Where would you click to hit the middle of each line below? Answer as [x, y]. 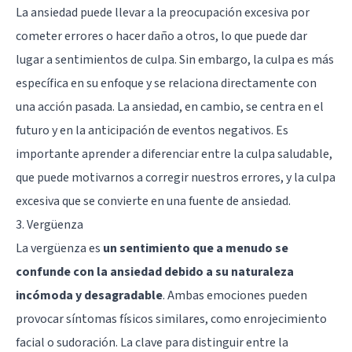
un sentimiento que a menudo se [196, 248]
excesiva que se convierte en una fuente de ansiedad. [153, 201]
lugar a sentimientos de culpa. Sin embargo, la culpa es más [175, 59]
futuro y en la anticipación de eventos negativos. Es [152, 130]
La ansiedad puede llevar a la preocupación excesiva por [163, 12]
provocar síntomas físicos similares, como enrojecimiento [171, 319]
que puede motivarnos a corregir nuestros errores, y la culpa [176, 177]
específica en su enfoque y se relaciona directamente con [166, 83]
